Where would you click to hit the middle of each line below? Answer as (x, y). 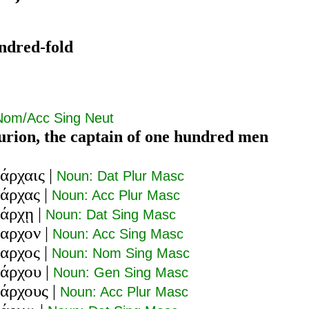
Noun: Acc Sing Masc (118, 233)
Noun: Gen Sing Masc (121, 272)
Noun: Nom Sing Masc (121, 253)
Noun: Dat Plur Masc (120, 176)
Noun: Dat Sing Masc (111, 214)
